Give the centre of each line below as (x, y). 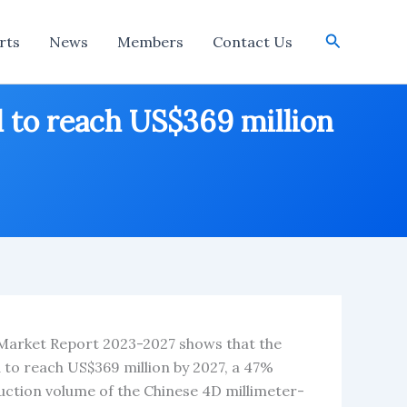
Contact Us (252, 42)
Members (150, 42)
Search (351, 40)
